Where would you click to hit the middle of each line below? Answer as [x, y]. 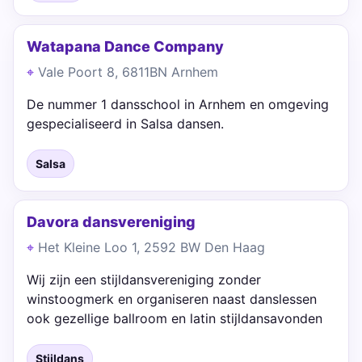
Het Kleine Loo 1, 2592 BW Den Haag [152, 247]
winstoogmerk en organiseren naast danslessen [172, 299]
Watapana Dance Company [125, 46]
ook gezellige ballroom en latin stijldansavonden [175, 318]
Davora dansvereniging [111, 222]
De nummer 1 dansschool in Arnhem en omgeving [178, 104]
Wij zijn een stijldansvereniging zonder [144, 280]
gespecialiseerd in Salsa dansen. [125, 124]
